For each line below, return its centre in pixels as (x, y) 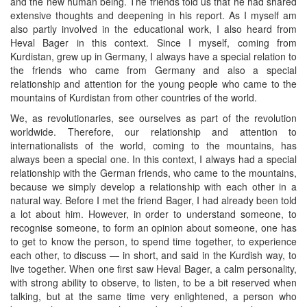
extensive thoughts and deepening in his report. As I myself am (153, 15)
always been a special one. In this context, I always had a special (153, 159)
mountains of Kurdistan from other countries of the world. (134, 98)
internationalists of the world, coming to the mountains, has (153, 146)
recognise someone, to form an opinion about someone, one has (153, 228)
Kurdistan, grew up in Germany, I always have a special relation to (153, 57)
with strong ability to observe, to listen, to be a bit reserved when (153, 283)
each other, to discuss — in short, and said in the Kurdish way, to (153, 255)
